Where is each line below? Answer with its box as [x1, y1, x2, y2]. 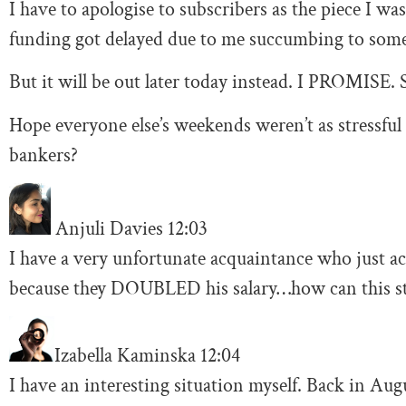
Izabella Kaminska [54, 343, 200, 370]
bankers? [9, 141, 78, 169]
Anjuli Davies [55, 215, 168, 242]
